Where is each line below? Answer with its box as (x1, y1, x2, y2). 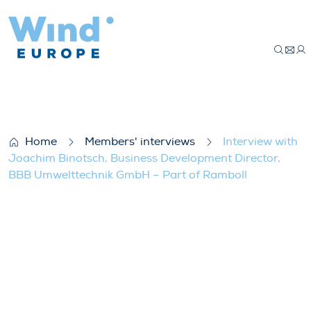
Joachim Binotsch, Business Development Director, (8, 151, 280, 165)
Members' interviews (85, 135, 195, 149)
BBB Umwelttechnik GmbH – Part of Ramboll (8, 168, 247, 182)
